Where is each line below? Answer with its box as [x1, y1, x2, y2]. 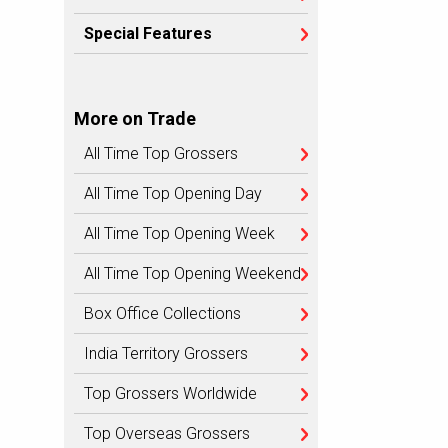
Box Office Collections [84, 304, 241, 323]
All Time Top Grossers [84, 144, 238, 163]
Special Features [84, 24, 212, 43]
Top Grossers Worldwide [84, 384, 257, 403]
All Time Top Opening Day [84, 184, 262, 203]
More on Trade [74, 108, 196, 129]
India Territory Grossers [84, 344, 248, 363]
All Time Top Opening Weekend [84, 264, 301, 283]
